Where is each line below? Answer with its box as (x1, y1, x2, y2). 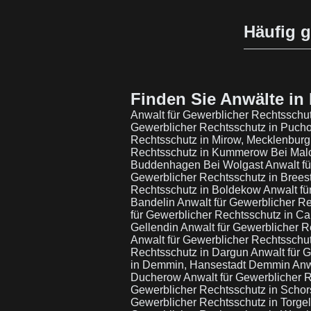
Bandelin (131, 196, 177, 208)
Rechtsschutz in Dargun (131, 246, 251, 258)
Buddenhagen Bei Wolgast (131, 159, 265, 171)
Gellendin (131, 221, 180, 233)
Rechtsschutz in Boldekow (131, 184, 263, 196)
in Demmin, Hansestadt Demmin (131, 259, 292, 271)
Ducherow (131, 271, 183, 283)
